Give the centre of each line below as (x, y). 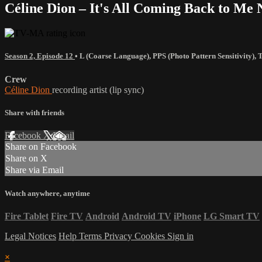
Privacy (119, 236)
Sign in (180, 236)
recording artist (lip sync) (98, 89)
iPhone (187, 216)
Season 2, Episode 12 (40, 56)
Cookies (151, 236)
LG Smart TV (232, 216)
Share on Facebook (41, 146)
